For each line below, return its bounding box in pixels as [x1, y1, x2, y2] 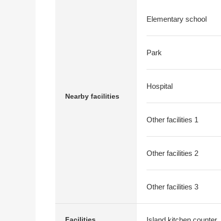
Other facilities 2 [147, 149, 198, 157]
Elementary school [147, 15, 207, 23]
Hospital [147, 82, 173, 90]
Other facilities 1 [147, 115, 198, 124]
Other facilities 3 [147, 183, 198, 191]
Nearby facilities [65, 92, 119, 100]
